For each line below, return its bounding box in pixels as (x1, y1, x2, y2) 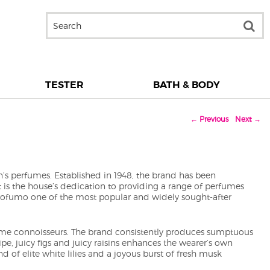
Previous (197, 114, 228, 124)
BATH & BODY (153, 78, 220, 91)
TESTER (45, 78, 84, 91)
